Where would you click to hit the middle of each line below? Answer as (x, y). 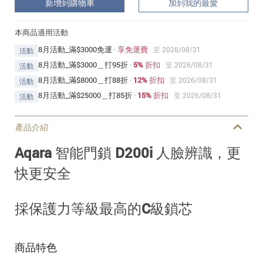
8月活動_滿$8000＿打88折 (83, 80)
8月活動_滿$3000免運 (75, 49)
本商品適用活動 (41, 32)
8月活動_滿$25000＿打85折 (85, 95)
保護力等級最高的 (85, 208)
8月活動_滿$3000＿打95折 (83, 64)
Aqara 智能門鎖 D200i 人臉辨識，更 (128, 152)
